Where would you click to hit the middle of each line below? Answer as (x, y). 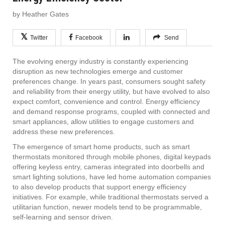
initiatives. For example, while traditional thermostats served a (110, 197)
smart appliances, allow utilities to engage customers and (103, 121)
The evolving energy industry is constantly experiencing (100, 61)
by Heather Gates (41, 14)
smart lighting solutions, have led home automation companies (112, 177)
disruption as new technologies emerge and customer (98, 71)
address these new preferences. (64, 131)
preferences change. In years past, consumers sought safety (109, 81)
